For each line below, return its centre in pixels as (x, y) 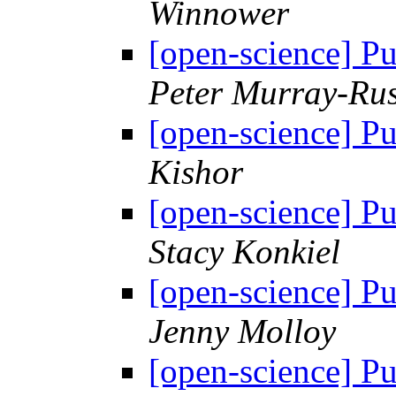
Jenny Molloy (242, 331)
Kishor (196, 172)
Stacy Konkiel (244, 252)
